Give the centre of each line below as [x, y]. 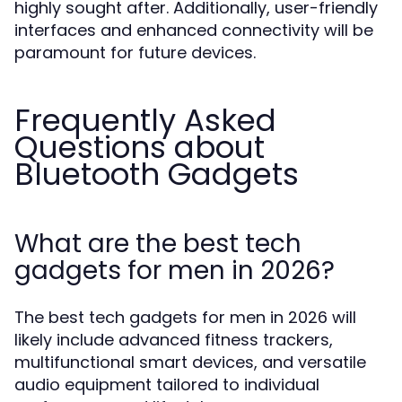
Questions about [140, 147]
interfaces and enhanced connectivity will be [194, 30]
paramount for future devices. [135, 52]
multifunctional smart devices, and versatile [190, 362]
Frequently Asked [145, 120]
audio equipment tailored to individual [167, 385]
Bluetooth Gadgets [157, 174]
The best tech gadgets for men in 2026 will [185, 317]
